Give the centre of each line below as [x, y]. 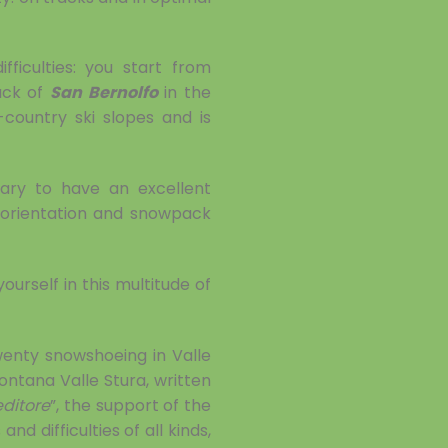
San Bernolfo [104, 93]
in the [184, 93]
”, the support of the [131, 405]
